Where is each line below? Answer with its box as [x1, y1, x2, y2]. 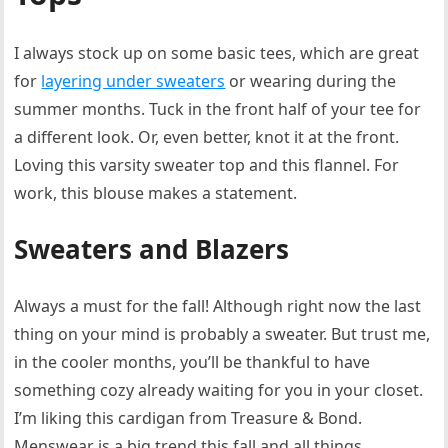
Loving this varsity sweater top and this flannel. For [14, 154, 400, 176]
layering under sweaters [41, 70, 226, 92]
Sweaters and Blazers [14, 231, 290, 267]
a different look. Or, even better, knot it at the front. [14, 126, 400, 148]
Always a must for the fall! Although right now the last [14, 295, 422, 317]
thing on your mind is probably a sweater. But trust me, [14, 323, 431, 345]
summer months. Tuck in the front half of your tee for [14, 98, 422, 120]
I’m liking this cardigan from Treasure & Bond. [14, 407, 363, 429]
